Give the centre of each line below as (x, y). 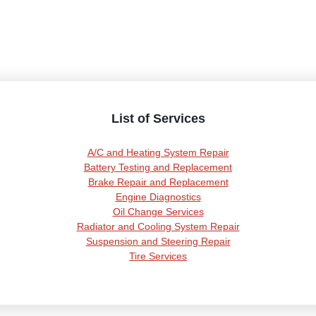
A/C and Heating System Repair (158, 153)
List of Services (158, 119)
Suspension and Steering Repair (158, 242)
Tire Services (158, 256)
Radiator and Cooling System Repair (158, 227)
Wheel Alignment (158, 286)
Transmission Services (158, 271)
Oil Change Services (158, 212)
